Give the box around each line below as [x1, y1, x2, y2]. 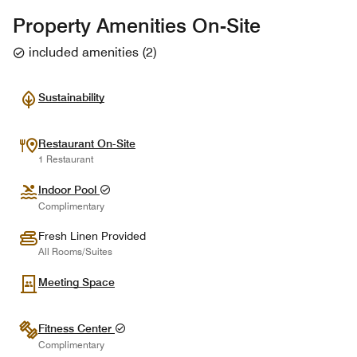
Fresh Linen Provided [38, 229, 146, 242]
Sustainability [38, 91, 104, 104]
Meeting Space [38, 276, 115, 288]
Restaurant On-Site [38, 137, 135, 150]
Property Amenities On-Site [13, 14, 261, 37]
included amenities [29, 45, 139, 61]
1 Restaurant [38, 153, 93, 165]
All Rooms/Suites [38, 245, 112, 257]
